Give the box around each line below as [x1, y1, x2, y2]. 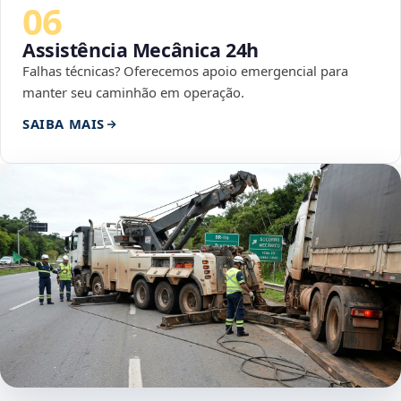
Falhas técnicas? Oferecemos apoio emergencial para [22, 62, 348, 81]
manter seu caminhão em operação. [22, 83, 244, 102]
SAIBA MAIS [22, 115, 105, 133]
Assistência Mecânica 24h [22, 37, 259, 64]
